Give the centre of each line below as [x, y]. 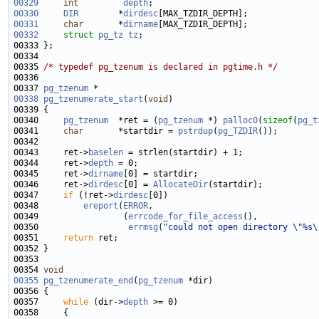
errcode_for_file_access [185, 217]
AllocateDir [181, 185]
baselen [106, 153]
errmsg [143, 228]
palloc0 [240, 121]
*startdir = [131, 131]
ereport [101, 206]
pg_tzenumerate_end [88, 281]
